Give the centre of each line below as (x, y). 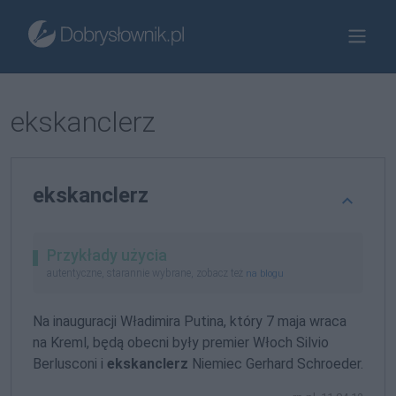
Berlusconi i (70, 363)
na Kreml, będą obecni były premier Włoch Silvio (181, 342)
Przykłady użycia (107, 255)
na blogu (265, 273)
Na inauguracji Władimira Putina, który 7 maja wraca (190, 321)
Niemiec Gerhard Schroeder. (276, 363)
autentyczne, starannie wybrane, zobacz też (146, 273)
